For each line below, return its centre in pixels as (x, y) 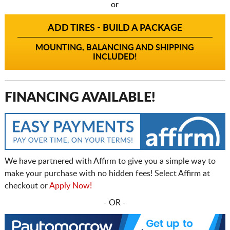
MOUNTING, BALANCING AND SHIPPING (115, 48)
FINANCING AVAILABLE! (80, 98)
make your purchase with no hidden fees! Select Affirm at (107, 173)
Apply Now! (70, 186)
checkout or (27, 186)
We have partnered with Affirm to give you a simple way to (110, 161)
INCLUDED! (115, 57)
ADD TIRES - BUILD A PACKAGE (115, 28)
